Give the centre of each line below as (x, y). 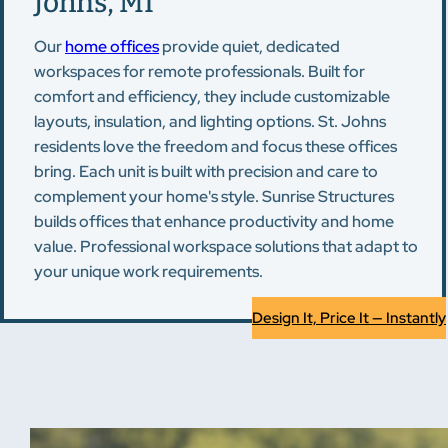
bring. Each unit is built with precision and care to (206, 171)
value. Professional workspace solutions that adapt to (226, 246)
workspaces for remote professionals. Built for (199, 71)
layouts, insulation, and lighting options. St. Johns (210, 121)
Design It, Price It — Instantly (349, 318)
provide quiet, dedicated (249, 46)
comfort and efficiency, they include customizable (212, 96)
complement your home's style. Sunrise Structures (214, 196)
